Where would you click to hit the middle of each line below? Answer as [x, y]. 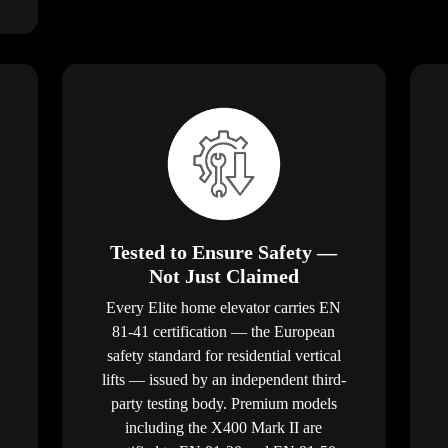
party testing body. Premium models [223, 403]
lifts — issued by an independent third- [223, 379]
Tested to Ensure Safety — [224, 251]
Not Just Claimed [223, 275]
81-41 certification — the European [224, 331]
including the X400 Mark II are [224, 427]
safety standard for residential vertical [223, 355]
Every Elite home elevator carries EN [224, 307]
